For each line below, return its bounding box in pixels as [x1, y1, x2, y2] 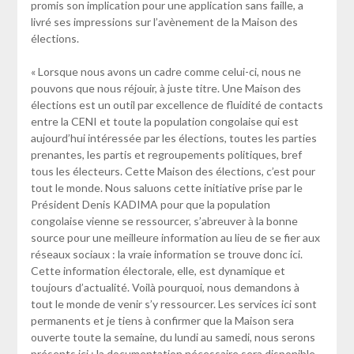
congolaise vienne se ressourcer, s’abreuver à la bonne [30, 213, 298, 228]
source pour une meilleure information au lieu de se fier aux [30, 230, 320, 244]
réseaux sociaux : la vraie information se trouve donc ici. [30, 247, 303, 261]
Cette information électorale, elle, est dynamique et [30, 263, 285, 277]
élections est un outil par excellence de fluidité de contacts [30, 97, 323, 111]
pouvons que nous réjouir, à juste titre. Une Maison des [30, 81, 301, 95]
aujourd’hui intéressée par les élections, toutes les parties [30, 130, 317, 145]
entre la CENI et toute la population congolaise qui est [30, 114, 299, 128]
